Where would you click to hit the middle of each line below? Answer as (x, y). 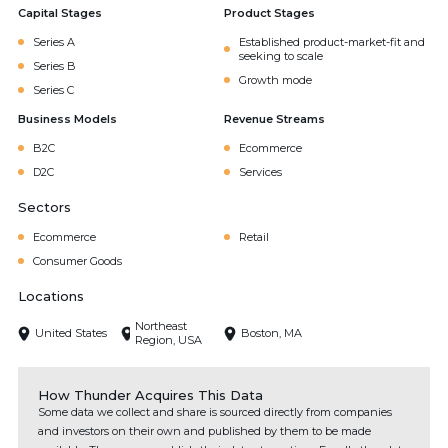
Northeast (160, 326)
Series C (53, 90)
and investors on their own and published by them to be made (204, 431)
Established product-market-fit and (332, 42)
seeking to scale (281, 56)
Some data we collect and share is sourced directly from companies (215, 412)
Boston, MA (271, 333)
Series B (54, 66)
